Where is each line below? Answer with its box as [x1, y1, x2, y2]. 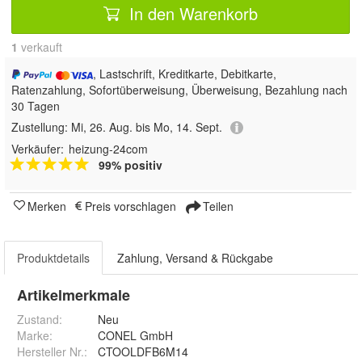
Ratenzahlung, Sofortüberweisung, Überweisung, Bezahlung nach [11, 82, 347, 98]
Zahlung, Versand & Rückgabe [117, 250, 273, 267]
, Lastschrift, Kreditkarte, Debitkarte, [93, 65, 277, 82]
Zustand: [17, 311, 62, 328]
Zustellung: [11, 119, 71, 135]
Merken [27, 198, 66, 215]
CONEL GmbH [98, 327, 173, 344]
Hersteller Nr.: [17, 343, 87, 360]
